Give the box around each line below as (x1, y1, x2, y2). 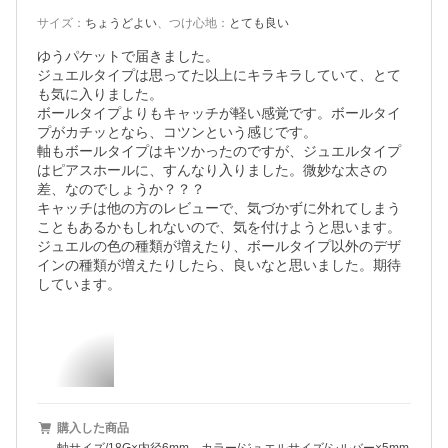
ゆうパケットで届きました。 (37, 48, 219, 64)
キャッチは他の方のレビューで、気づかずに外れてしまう (37, 200, 401, 216)
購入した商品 (57, 421, 129, 435)
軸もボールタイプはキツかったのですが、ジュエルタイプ (37, 143, 401, 159)
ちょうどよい (85, 16, 157, 30)
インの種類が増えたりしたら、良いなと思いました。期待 (37, 257, 401, 273)
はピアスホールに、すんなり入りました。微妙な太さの (37, 162, 387, 178)
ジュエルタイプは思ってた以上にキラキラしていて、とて (37, 67, 401, 83)
